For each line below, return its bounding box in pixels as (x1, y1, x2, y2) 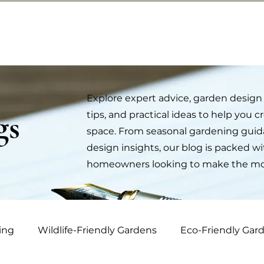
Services (113, 26, 151, 40)
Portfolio (175, 26, 216, 40)
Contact (50, 26, 87, 40)
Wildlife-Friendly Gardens (38, 225, 157, 236)
